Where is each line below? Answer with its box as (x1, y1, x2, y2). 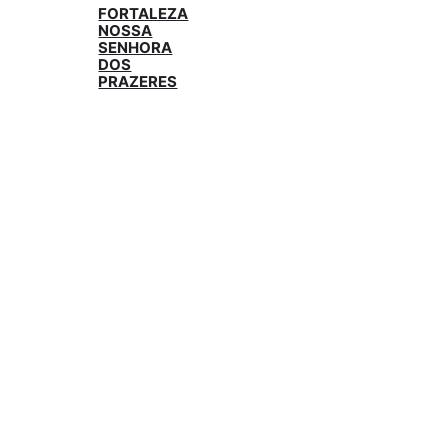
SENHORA (98, 37, 173, 57)
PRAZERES (98, 71, 178, 91)
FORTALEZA (98, 3, 189, 23)
